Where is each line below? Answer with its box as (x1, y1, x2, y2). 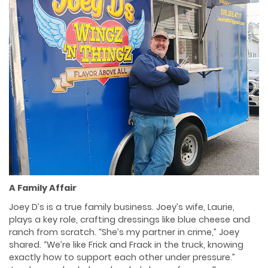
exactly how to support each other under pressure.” (9, 251, 235, 264)
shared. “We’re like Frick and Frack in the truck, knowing (9, 239, 243, 251)
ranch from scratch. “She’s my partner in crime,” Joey (9, 226, 239, 239)
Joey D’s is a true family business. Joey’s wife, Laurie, (9, 201, 234, 214)
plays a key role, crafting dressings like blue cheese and (9, 214, 250, 226)
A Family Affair (9, 182, 77, 194)
